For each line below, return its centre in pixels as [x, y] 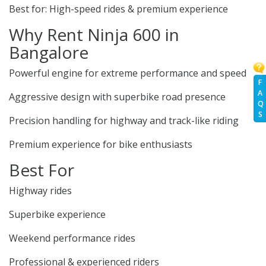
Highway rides [40, 191]
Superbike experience [57, 215]
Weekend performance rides [72, 238]
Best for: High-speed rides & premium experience [118, 9]
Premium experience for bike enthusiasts [101, 145]
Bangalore [49, 53]
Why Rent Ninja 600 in [94, 35]
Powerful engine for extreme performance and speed [128, 73]
